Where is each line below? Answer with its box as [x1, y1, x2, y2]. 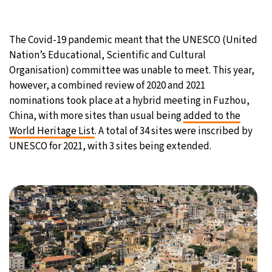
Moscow [63, 16, 95, 30]
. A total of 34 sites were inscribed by [95, 123, 253, 138]
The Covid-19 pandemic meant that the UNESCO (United [9, 32, 257, 47]
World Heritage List [9, 123, 95, 138]
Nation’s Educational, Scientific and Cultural [9, 47, 206, 63]
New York [63, 77, 100, 90]
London [63, 107, 92, 121]
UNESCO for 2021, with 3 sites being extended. [9, 138, 211, 154]
